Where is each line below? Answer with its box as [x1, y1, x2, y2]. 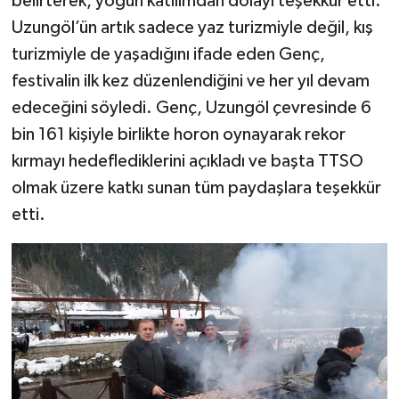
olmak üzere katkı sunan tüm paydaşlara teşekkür [11, 178, 381, 197]
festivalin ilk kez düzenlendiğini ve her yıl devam [11, 71, 370, 90]
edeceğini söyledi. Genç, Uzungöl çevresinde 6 [11, 98, 371, 117]
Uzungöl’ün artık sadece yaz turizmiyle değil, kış [11, 18, 373, 37]
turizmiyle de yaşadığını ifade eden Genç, [11, 45, 325, 63]
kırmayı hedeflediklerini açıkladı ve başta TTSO [11, 151, 363, 170]
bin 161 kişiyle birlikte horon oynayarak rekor [11, 125, 346, 143]
